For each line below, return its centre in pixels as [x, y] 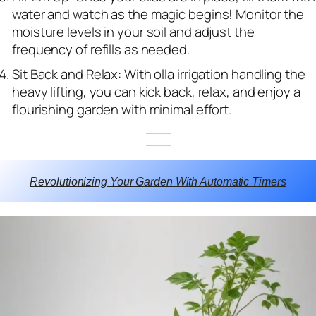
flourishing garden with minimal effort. [122, 110]
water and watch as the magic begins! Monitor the [158, 14]
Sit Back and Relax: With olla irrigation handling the [159, 74]
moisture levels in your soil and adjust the [133, 32]
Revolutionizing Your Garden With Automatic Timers [158, 181]
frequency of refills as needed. [101, 50]
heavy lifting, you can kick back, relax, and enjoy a [156, 92]
